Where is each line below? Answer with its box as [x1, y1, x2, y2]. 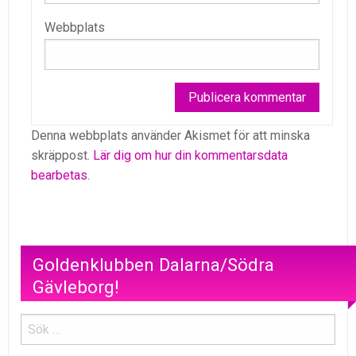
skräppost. [31, 148, 93, 164]
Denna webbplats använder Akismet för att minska [31, 128, 310, 144]
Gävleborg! [33, 276, 119, 297]
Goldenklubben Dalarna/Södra [33, 253, 274, 275]
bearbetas [31, 168, 87, 184]
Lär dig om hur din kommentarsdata [93, 148, 288, 164]
